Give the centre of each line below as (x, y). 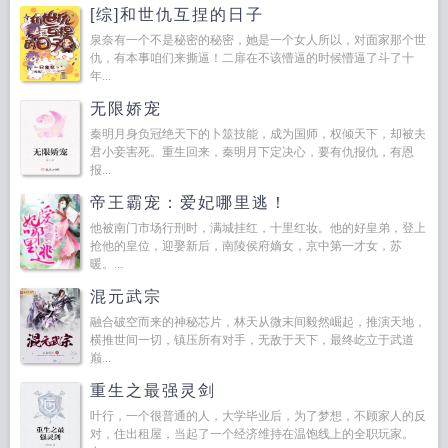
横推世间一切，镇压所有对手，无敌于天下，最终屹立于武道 (252, 340)
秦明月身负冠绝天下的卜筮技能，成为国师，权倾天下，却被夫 (258, 134)
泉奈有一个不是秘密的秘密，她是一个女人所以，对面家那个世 (258, 40)
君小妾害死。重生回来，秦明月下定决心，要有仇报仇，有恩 (252, 152)
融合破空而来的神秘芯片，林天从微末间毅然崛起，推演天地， (258, 322)
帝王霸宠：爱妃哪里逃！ (189, 202)
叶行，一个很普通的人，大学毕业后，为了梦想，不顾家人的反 (258, 416)
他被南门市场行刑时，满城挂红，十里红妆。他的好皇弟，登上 (258, 228)
